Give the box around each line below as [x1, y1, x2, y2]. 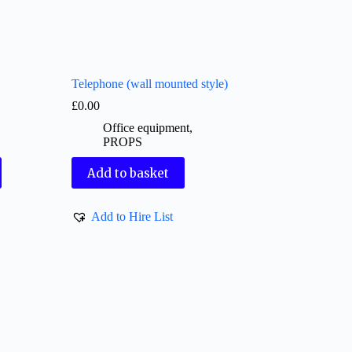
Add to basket [87, 165, 170, 181]
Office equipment [103, 121, 190, 135]
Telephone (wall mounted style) [71, 77, 229, 91]
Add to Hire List [91, 209, 174, 223]
